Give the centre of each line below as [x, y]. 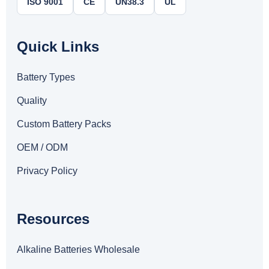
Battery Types [46, 77]
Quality [32, 101]
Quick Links [58, 47]
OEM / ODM [42, 147]
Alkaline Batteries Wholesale [78, 249]
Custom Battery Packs [64, 124]
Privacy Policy [47, 171]
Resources [53, 219]
